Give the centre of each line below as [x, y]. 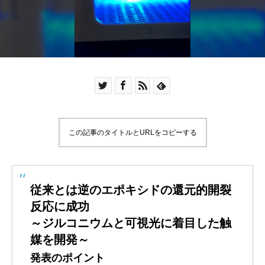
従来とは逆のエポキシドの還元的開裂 [131, 190]
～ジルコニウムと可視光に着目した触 [131, 223]
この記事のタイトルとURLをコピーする [132, 133]
